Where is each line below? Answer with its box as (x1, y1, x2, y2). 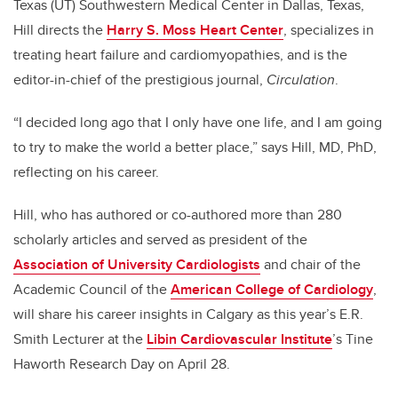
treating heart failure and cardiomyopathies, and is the (13, 44, 347, 66)
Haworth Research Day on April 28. (13, 354, 234, 375)
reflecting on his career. (13, 162, 159, 183)
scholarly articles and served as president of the (13, 229, 307, 251)
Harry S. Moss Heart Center (107, 20, 283, 41)
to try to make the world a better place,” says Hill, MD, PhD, (13, 137, 377, 158)
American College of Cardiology (171, 279, 373, 300)
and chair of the (260, 254, 361, 275)
